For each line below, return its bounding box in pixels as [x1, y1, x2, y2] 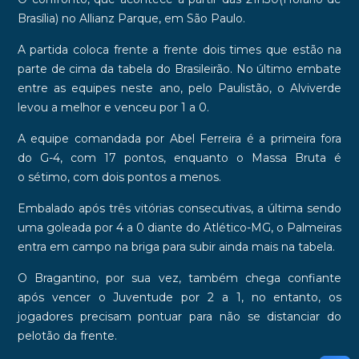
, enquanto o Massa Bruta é [163, 151, 342, 166]
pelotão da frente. [17, 329, 117, 344]
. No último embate [229, 62, 342, 77]
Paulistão [217, 81, 269, 96]
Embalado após [17, 201, 109, 216]
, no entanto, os [240, 290, 342, 305]
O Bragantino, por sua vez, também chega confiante [17, 271, 342, 286]
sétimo [27, 170, 67, 185]
